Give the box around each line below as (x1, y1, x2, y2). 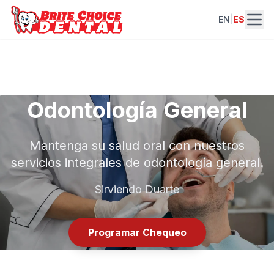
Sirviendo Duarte (95, 183, 179, 196)
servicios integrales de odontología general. (10, 155, 264, 170)
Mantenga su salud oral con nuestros (29, 138, 245, 153)
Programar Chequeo (87, 226, 187, 239)
